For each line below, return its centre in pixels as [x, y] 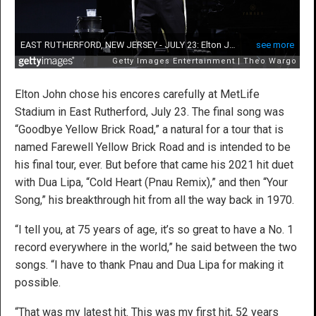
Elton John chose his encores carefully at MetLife [137, 94]
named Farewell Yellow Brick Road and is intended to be [153, 147]
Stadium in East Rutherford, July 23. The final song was [150, 111]
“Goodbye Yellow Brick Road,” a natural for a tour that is [149, 129]
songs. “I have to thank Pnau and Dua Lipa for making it [149, 265]
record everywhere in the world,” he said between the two [156, 247]
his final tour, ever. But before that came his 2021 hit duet [154, 164]
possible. [38, 282]
